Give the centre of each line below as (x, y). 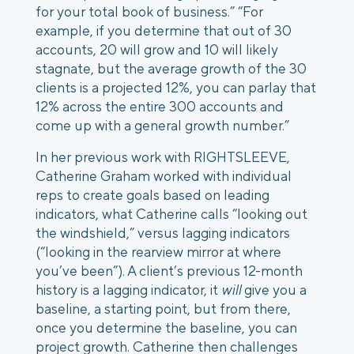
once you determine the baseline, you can (166, 328)
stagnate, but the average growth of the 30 (171, 69)
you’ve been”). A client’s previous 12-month (169, 271)
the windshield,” (85, 233)
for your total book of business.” (137, 12)
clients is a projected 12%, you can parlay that (176, 88)
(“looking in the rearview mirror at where (158, 252)
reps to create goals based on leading (153, 195)
